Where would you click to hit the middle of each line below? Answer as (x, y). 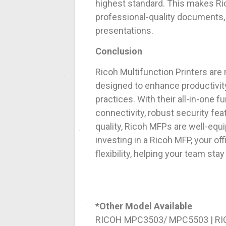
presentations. (125, 31)
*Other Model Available (144, 206)
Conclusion (119, 51)
